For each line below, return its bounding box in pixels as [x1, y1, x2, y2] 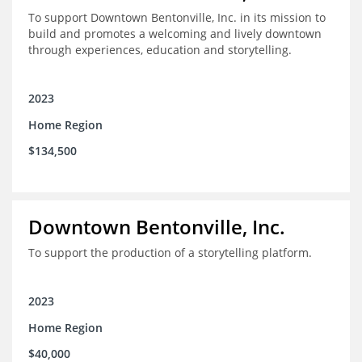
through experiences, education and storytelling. [28, 42, 292, 58]
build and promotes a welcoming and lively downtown [28, 26, 322, 42]
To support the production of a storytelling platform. [28, 245, 312, 261]
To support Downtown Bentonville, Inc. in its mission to [28, 10, 326, 26]
